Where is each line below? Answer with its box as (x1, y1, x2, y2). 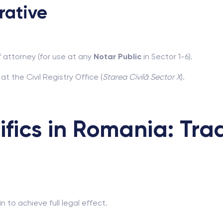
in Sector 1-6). (141, 52, 193, 61)
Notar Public (94, 52, 141, 61)
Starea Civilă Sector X (103, 72, 181, 82)
